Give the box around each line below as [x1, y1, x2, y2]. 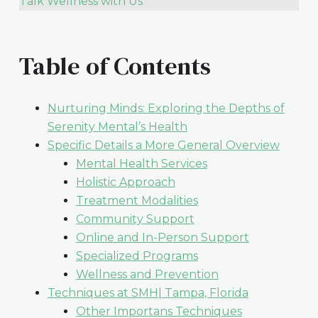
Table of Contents [18, 49, 211, 84]
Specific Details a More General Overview [47, 138, 280, 152]
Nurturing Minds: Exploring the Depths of [47, 101, 285, 115]
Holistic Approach [75, 175, 175, 189]
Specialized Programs [75, 248, 198, 263]
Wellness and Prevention [75, 267, 219, 281]
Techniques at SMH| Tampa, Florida [47, 285, 248, 300]
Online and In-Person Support [75, 230, 249, 244]
